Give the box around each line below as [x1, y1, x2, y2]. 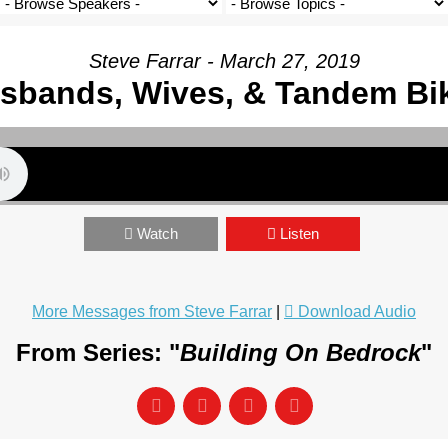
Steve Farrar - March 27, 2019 [88, 50, 360, 72]
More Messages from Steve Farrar [32, 303, 272, 320]
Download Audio [298, 303, 416, 320]
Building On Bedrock [180, 339, 421, 366]
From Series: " [16, 339, 180, 366]
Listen [280, 225, 319, 242]
